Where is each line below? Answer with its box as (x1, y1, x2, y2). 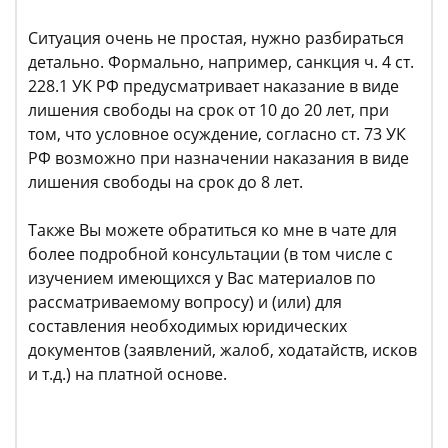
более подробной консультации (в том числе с (28, 243, 393, 266)
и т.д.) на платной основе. (28, 363, 227, 386)
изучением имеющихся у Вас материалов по (28, 267, 376, 290)
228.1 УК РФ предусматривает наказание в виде (28, 75, 399, 98)
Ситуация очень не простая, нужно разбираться (28, 27, 404, 50)
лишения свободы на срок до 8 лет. (28, 171, 307, 194)
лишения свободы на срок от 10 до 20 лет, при (28, 99, 389, 122)
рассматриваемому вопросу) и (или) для (28, 291, 342, 314)
